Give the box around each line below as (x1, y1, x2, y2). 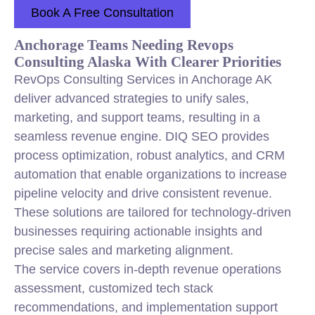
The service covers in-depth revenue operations (14, 262, 281, 276)
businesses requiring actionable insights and (14, 224, 262, 238)
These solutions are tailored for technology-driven (14, 205, 291, 219)
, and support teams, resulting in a (70, 110, 260, 124)
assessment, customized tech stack (14, 281, 213, 295)
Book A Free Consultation (31, 6, 174, 20)
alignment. (172, 243, 233, 257)
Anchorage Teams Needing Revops (14, 37, 233, 53)
